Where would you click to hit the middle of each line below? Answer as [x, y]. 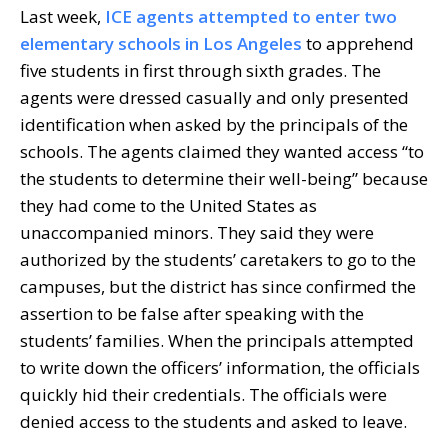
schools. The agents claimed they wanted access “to [222, 151]
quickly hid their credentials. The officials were [203, 394]
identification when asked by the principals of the [214, 124]
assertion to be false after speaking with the [192, 313]
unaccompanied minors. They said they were [197, 232]
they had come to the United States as [168, 205]
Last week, [62, 16]
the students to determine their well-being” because [224, 178]
